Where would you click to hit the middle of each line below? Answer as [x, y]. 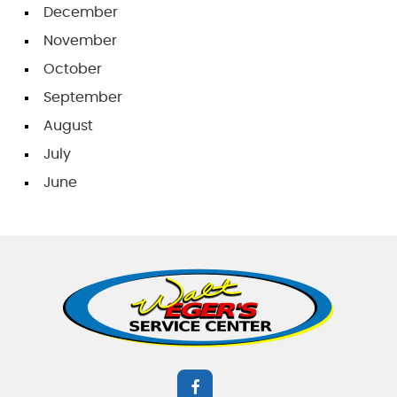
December [81, 12]
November [80, 41]
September [83, 97]
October [73, 69]
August [68, 126]
